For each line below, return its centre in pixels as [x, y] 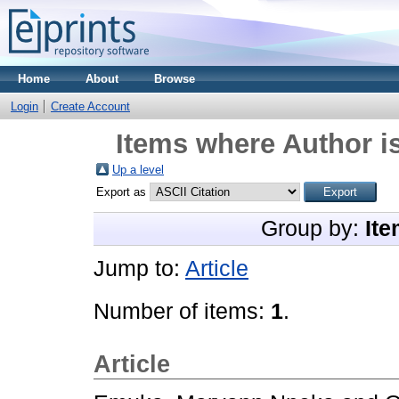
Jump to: [139, 269]
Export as [123, 192]
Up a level [138, 170]
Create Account [90, 106]
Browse [175, 79]
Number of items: [182, 311]
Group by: [313, 228]
